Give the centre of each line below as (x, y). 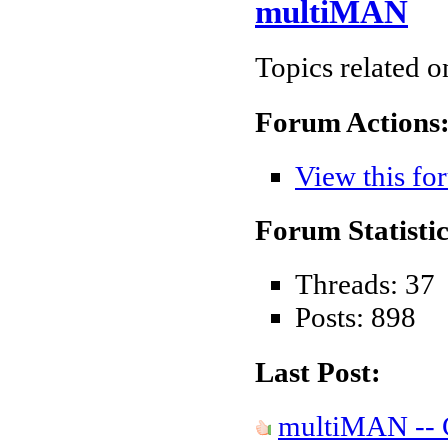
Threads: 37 (365, 284)
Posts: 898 (355, 317)
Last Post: (318, 371)
